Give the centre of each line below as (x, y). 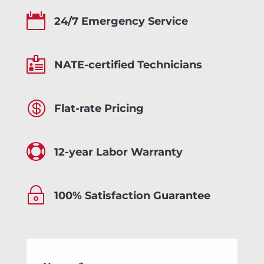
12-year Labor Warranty (118, 152)
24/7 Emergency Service (121, 22)
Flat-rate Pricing (99, 109)
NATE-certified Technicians (128, 65)
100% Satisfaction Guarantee (132, 196)
